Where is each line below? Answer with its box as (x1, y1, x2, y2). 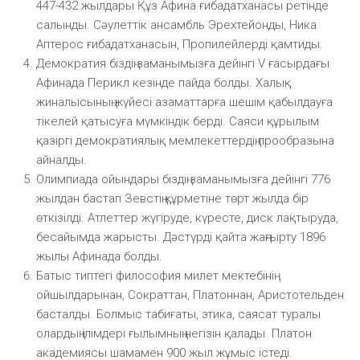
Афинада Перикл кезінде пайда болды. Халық (36, 75, 291, 90)
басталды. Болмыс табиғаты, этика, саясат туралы (36, 306, 321, 321)
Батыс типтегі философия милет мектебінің (36, 268, 274, 283)
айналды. (36, 152, 87, 167)
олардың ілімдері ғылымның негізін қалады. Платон (36, 325, 312, 341)
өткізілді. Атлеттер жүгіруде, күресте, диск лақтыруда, (36, 210, 338, 225)
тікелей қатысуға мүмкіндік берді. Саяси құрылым (36, 113, 319, 129)
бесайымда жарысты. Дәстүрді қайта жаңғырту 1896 (36, 229, 325, 244)
